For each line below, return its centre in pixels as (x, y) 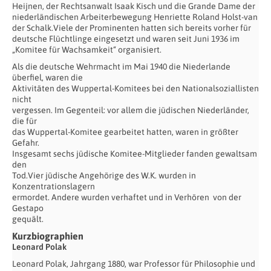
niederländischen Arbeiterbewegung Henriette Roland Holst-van (135, 17)
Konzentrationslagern (54, 186)
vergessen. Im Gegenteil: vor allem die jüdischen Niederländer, (131, 110)
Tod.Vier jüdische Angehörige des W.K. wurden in (104, 175)
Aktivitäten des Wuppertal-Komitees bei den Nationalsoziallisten (135, 88)
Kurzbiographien (48, 236)
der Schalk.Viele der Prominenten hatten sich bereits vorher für (132, 28)
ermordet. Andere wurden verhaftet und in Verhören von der (127, 197)
